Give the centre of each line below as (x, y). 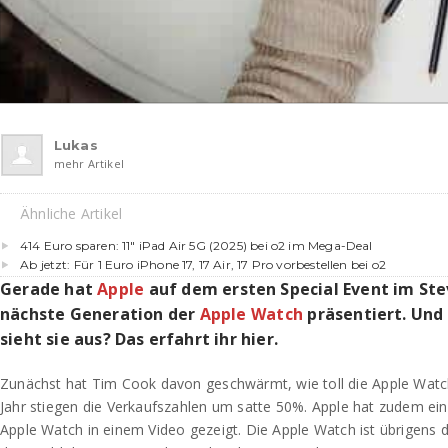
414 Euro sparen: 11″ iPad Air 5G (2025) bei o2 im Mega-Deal (196, 245)
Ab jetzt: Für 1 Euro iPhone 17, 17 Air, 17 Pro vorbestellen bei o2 (203, 264)
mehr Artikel (89, 163)
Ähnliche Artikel (71, 213)
